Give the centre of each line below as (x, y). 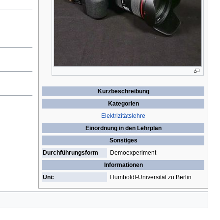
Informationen (123, 165)
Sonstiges (123, 141)
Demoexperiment (133, 153)
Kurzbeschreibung (123, 92)
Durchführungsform (70, 153)
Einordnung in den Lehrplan (123, 128)
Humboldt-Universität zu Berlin (151, 178)
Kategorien (123, 104)
